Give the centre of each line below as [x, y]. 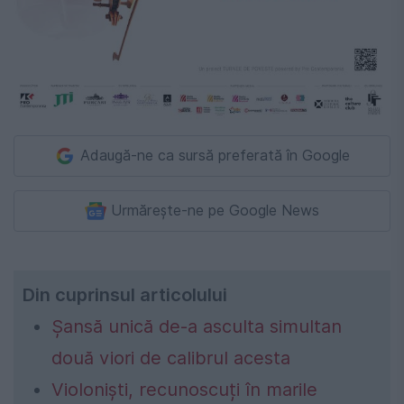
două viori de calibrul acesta [171, 358]
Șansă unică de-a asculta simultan [197, 327]
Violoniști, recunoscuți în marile [184, 390]
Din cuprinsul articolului [125, 295]
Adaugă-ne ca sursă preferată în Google [215, 156]
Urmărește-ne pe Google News [215, 211]
